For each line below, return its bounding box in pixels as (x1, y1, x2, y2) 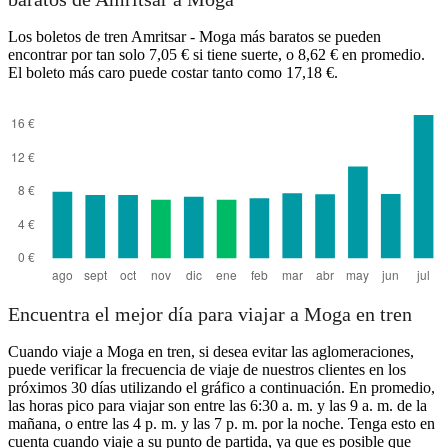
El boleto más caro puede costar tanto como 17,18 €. (8, 63, 338, 81)
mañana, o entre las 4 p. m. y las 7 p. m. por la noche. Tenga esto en (8, 415, 435, 433)
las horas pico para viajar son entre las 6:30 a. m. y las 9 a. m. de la (8, 397, 427, 415)
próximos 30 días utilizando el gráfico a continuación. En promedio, (8, 379, 435, 397)
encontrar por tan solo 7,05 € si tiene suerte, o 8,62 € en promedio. (8, 45, 425, 63)
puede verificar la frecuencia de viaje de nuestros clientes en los (8, 361, 406, 379)
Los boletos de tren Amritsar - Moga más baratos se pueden (8, 27, 381, 45)
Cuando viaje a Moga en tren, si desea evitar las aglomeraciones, (8, 343, 414, 361)
